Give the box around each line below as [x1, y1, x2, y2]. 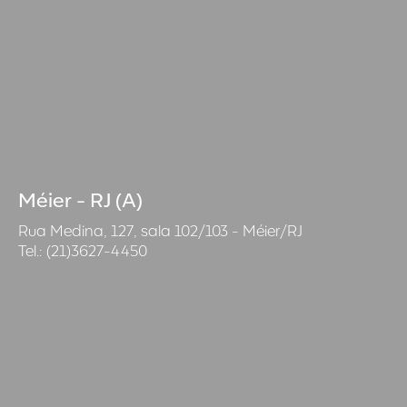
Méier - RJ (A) [18, 187, 143, 212]
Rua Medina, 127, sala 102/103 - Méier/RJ [18, 221, 303, 240]
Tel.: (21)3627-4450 [18, 241, 147, 260]
